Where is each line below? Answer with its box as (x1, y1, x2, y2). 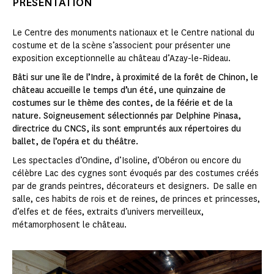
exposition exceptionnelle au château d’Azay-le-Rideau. (12, 53, 231, 65)
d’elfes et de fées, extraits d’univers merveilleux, (12, 206, 204, 218)
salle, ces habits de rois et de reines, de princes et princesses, (12, 193, 260, 206)
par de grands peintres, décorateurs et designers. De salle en (12, 180, 257, 193)
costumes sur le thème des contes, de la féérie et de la (12, 97, 232, 109)
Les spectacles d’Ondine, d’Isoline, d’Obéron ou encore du (12, 155, 241, 167)
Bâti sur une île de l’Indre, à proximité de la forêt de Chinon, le (12, 72, 258, 84)
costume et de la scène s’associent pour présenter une (12, 40, 231, 52)
